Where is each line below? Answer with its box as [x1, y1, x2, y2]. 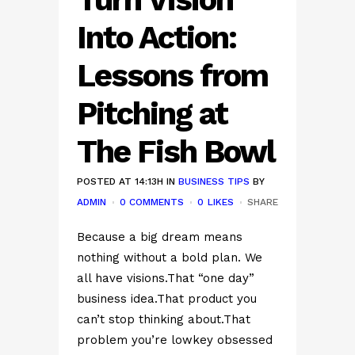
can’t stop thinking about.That [77, 312, 250, 326]
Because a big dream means [77, 230, 242, 244]
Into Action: [77, 19, 236, 56]
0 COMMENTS [120, 197, 184, 208]
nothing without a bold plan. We [77, 250, 262, 265]
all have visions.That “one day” [77, 271, 254, 285]
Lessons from [77, 57, 268, 94]
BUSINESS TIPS [178, 176, 250, 187]
